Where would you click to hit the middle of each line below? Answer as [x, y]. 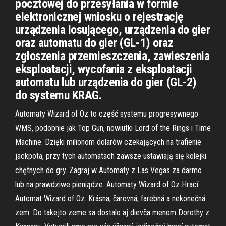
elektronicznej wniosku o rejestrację [99, 17]
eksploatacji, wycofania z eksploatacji [104, 69]
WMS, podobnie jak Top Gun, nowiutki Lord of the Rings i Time [113, 128]
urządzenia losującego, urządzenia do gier [113, 30]
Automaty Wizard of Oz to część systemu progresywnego [107, 114]
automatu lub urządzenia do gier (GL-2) [106, 82]
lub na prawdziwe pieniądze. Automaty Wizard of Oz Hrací [107, 184]
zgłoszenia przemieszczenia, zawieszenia [112, 56]
